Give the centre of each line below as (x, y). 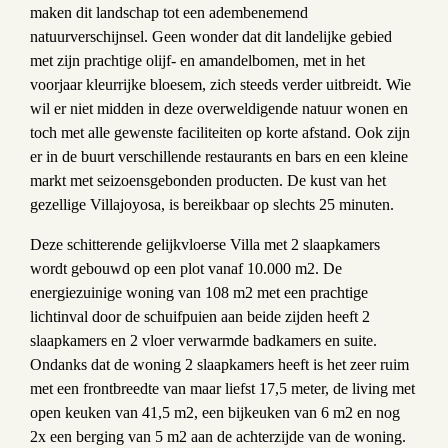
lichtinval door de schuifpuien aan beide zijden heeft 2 (200, 316)
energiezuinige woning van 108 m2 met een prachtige (199, 292)
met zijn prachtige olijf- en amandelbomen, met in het (197, 60)
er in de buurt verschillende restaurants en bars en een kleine (219, 156)
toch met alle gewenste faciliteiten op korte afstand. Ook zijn (220, 132)
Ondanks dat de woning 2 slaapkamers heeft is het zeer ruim (219, 364)
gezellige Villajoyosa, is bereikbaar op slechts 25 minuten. (212, 204)
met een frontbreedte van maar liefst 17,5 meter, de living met (222, 388)
